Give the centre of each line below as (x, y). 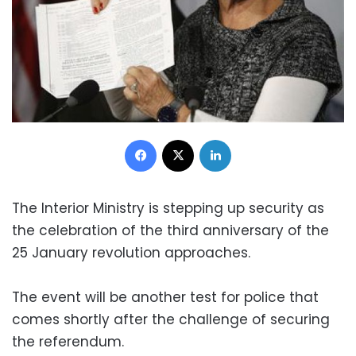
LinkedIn (251, 138)
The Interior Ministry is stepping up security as (168, 208)
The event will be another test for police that (165, 297)
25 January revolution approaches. (133, 252)
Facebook (182, 138)
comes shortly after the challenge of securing (171, 319)
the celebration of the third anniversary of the (170, 230)
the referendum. (68, 341)
